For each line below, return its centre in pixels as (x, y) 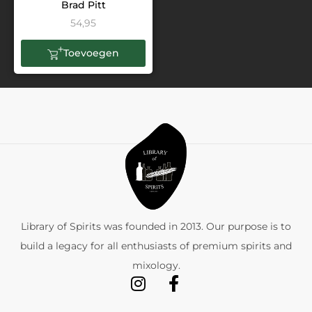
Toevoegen (92, 53)
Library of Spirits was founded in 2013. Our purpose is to (156, 226)
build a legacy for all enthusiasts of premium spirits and (156, 245)
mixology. (156, 265)
